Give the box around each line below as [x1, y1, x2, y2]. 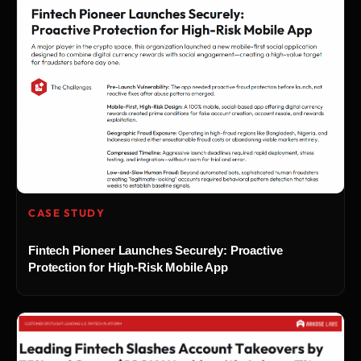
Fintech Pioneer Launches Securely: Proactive [28, 243, 283, 258]
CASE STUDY [28, 206, 106, 220]
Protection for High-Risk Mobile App [28, 260, 228, 275]
